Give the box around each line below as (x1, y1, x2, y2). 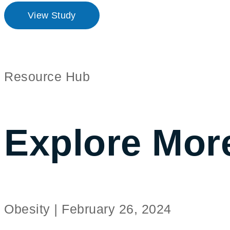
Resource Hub (4, 69, 90, 84)
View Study (28, 10, 76, 21)
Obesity (4, 201, 54, 216)
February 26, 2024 (62, 201, 171, 216)
